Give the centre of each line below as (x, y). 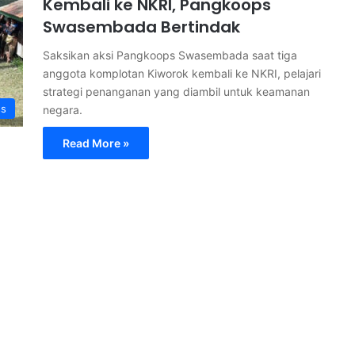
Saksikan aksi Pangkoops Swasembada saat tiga (170, 55)
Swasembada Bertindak (141, 27)
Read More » (96, 143)
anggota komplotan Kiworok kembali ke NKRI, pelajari (182, 73)
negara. (63, 110)
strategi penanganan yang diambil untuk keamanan (176, 92)
